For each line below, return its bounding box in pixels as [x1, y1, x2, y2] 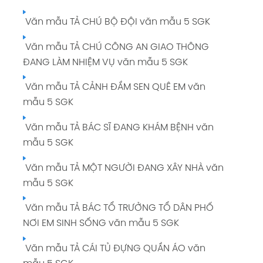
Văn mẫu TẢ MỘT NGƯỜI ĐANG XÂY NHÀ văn [22, 163, 224, 173]
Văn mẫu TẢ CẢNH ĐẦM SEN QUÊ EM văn [22, 82, 205, 93]
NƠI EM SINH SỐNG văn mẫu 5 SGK [22, 218, 179, 229]
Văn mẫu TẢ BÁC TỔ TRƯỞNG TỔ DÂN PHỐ [22, 203, 214, 214]
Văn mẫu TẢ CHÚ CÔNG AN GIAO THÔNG [22, 42, 209, 52]
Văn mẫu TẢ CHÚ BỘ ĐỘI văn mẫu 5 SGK [22, 17, 210, 28]
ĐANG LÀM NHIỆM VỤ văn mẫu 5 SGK [22, 57, 188, 68]
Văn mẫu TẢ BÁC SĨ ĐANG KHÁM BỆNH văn [22, 123, 214, 133]
